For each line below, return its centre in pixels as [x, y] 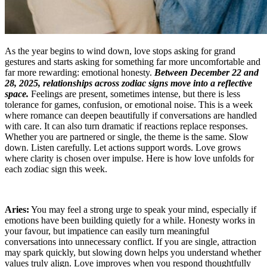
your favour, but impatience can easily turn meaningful [107, 231]
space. [17, 94]
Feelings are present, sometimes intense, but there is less [134, 94]
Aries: [17, 209]
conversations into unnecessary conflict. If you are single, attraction [131, 241]
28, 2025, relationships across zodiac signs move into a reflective [128, 83]
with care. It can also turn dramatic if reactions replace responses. [126, 126]
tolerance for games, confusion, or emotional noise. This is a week [129, 104]
